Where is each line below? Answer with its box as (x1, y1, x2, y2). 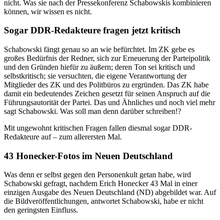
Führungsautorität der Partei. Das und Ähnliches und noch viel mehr (4, 98, 215, 107)
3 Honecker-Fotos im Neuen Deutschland (9, 150, 173, 161)
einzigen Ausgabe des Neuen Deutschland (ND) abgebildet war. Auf (4, 188, 216, 197)
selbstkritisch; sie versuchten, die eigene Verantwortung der (4, 72, 187, 81)
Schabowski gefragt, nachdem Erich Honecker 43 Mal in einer (4, 179, 197, 188)
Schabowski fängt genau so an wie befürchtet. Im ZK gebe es (4, 45, 194, 54)
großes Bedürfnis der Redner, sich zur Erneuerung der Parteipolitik (4, 54, 210, 63)
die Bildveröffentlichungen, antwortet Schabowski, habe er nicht (4, 197, 203, 206)
